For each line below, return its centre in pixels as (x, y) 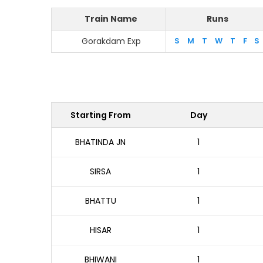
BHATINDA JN (101, 142)
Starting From (100, 115)
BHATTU (100, 201)
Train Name (111, 19)
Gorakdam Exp (111, 41)
